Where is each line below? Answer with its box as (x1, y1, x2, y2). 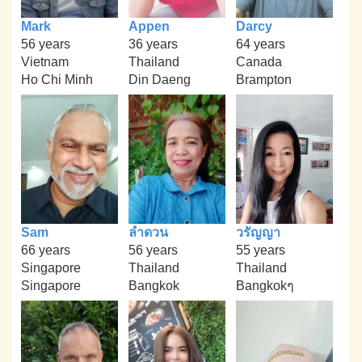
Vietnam (21, 54, 69, 69)
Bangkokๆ (235, 278, 294, 293)
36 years (128, 36, 178, 51)
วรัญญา (235, 225, 280, 239)
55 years (235, 242, 285, 257)
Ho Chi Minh (21, 72, 94, 86)
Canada (235, 54, 282, 69)
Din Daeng (128, 72, 191, 86)
